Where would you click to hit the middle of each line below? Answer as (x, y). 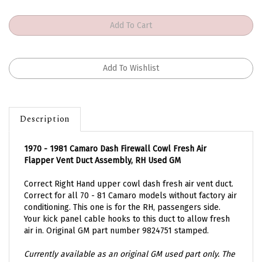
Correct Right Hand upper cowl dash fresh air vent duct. (129, 171)
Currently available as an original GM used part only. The (130, 242)
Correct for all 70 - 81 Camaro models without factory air (130, 183)
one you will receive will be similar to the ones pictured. (129, 253)
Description (45, 106)
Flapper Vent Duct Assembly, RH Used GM (102, 148)
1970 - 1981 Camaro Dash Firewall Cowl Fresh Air (115, 136)
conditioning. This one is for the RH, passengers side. (122, 195)
